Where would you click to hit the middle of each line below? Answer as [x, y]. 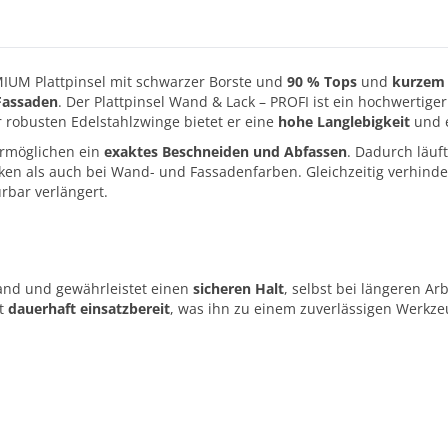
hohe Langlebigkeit [344, 121]
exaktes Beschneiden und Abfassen [225, 151]
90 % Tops [322, 81]
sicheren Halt [238, 288]
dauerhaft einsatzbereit [89, 308]
